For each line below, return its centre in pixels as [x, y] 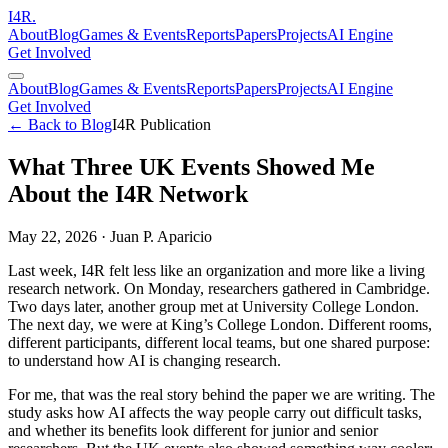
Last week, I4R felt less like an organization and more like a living [216, 270]
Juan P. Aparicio [161, 236]
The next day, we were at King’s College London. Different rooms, [220, 324]
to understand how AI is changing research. [144, 360]
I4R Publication [161, 124]
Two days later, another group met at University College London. [213, 306]
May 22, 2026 [52, 236]
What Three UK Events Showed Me [191, 166]
